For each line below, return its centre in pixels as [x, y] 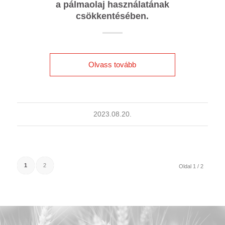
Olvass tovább [113, 64]
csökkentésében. [113, 16]
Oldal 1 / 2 [191, 166]
